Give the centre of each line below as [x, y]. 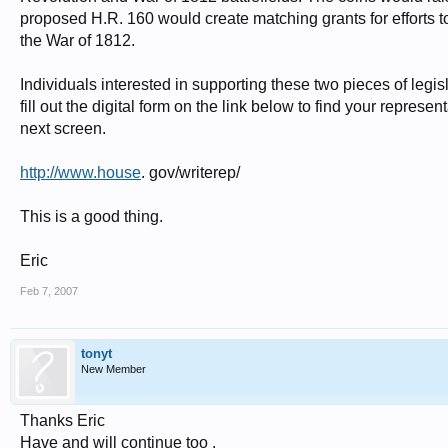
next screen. [63, 128]
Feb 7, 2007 [49, 291]
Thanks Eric [62, 420]
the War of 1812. [77, 40]
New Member [113, 369]
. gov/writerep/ [190, 172]
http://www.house [80, 172]
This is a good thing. [91, 216]
